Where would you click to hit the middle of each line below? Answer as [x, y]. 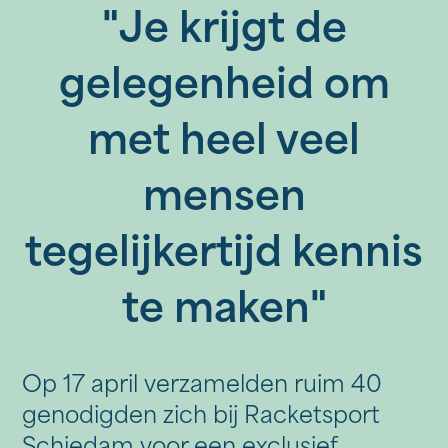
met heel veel [224, 144]
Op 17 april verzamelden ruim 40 [202, 386]
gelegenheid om [224, 88]
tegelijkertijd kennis [224, 256]
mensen [224, 200]
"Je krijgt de [224, 32]
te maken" [224, 312]
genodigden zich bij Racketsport [201, 417]
